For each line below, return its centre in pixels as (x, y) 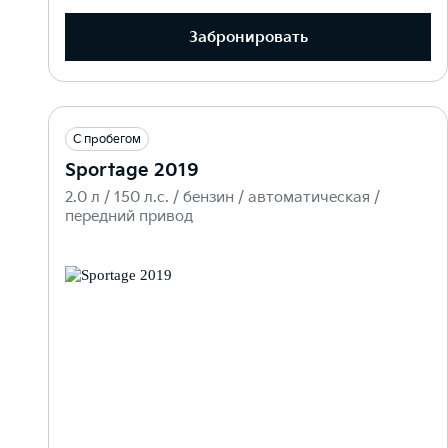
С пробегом (107, 140)
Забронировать (248, 37)
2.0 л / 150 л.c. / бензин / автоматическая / (222, 198)
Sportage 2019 (132, 171)
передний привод (129, 217)
